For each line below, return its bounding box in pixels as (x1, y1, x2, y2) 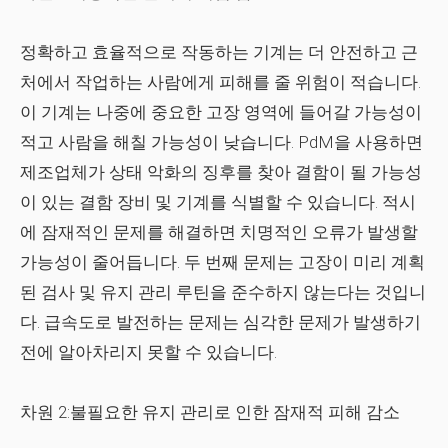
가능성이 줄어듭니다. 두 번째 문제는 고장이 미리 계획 (20, 252, 425, 272)
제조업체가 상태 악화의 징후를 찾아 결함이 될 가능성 (20, 162, 422, 182)
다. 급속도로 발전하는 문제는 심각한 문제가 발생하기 (20, 312, 421, 332)
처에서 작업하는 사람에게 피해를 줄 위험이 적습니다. (20, 72, 421, 92)
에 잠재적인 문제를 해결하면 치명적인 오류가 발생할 (20, 222, 418, 242)
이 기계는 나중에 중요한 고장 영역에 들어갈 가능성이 (20, 102, 422, 122)
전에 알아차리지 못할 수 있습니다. (20, 342, 277, 362)
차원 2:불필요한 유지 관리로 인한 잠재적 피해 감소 (20, 402, 400, 422)
